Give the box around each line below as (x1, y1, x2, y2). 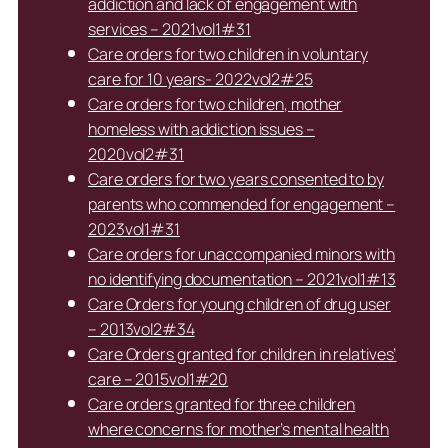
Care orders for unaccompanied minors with (88, 243, 395, 266)
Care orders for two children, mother (88, 93, 343, 116)
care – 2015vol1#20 (88, 368, 229, 391)
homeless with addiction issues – (88, 118, 315, 141)
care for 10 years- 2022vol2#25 (88, 68, 313, 91)
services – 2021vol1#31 (88, 18, 251, 41)
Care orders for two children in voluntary (88, 43, 368, 66)
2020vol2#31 (88, 143, 184, 166)
